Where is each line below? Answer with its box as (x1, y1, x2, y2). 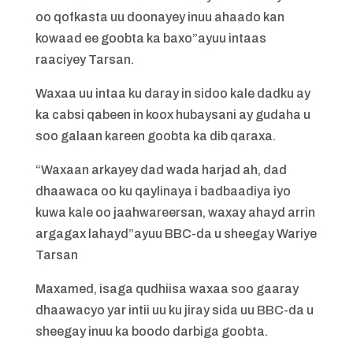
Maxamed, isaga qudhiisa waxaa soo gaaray (35, 282, 299, 295)
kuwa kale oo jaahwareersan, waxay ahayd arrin (35, 206, 315, 219)
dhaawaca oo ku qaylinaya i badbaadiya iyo (35, 184, 291, 198)
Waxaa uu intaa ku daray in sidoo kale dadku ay (35, 87, 310, 100)
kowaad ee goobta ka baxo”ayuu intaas (35, 32, 266, 45)
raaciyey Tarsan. (35, 53, 134, 66)
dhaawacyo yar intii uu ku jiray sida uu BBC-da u (35, 303, 314, 317)
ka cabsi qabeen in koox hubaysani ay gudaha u (35, 108, 310, 121)
